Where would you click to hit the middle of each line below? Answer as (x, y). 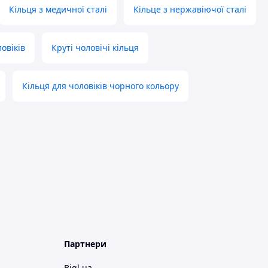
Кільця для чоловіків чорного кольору (100, 86)
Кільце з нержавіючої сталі (190, 10)
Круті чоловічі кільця (95, 48)
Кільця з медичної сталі (58, 10)
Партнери (85, 244)
